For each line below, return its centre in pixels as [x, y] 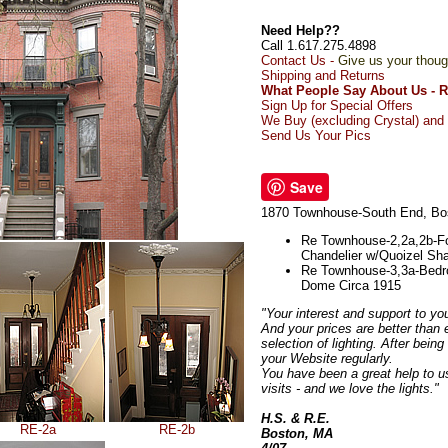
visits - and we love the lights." [350, 388]
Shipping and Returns [323, 75]
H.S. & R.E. [295, 418]
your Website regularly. [327, 358]
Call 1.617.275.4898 [318, 45]
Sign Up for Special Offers [337, 105]
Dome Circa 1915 [351, 285]
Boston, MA [297, 433]
